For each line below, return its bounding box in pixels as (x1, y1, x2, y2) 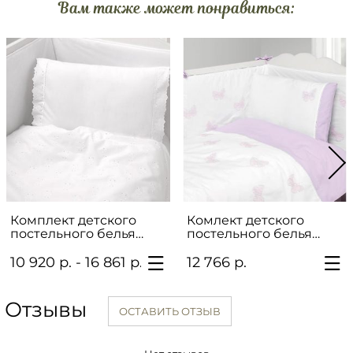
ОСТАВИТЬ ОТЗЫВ (118, 304, 221, 318)
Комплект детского (10, 212, 136, 228)
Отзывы (5, 296, 93, 322)
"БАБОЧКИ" (187, 239, 263, 255)
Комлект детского (187, 212, 304, 228)
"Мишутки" (10, 239, 81, 255)
